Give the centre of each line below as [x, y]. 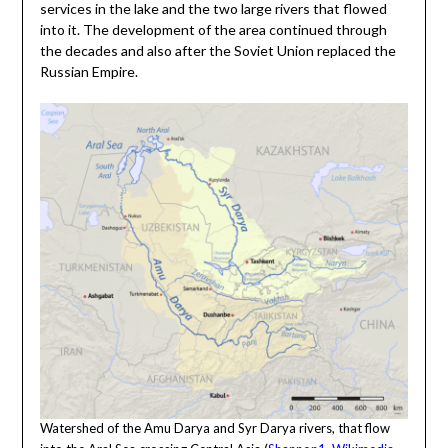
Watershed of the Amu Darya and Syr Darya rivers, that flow [214, 428]
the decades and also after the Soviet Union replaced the [217, 51]
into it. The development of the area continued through [213, 30]
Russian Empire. [88, 72]
